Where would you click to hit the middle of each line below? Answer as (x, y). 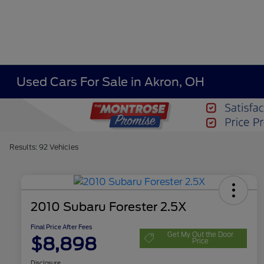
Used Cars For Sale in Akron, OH (111, 82)
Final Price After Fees (61, 227)
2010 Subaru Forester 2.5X (109, 207)
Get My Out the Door (200, 235)
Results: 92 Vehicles (44, 147)
